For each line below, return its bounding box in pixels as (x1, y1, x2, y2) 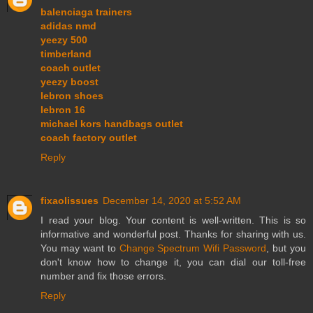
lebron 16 (41, 103, 85, 115)
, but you (266, 242, 307, 254)
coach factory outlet (41, 131, 137, 143)
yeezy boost (41, 75, 99, 87)
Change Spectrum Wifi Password (119, 242, 267, 254)
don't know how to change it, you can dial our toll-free (41, 256, 306, 268)
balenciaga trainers (41, 6, 132, 17)
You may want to (41, 242, 119, 254)
